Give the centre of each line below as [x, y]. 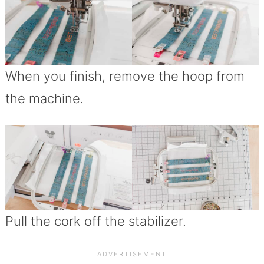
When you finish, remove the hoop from [125, 76]
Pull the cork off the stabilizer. [95, 221]
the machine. [44, 99]
